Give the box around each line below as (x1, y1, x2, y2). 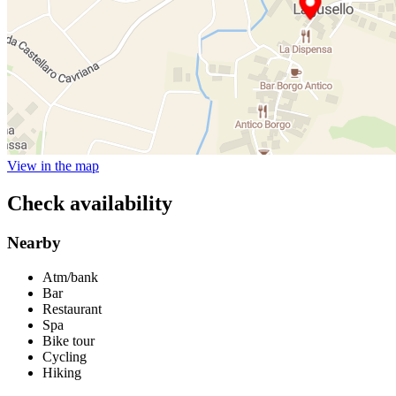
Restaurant (42, 301, 102, 316)
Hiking (42, 364, 81, 380)
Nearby (7, 232, 61, 252)
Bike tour (42, 332, 95, 348)
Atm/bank (42, 269, 98, 285)
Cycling (42, 348, 87, 364)
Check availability (7, 191, 172, 215)
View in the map (7, 158, 99, 174)
